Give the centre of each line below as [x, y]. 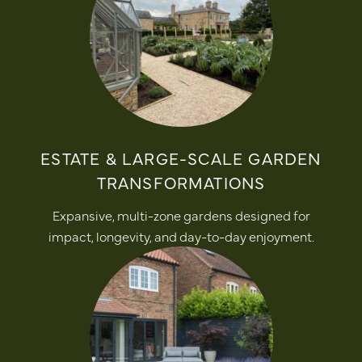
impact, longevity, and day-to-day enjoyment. [181, 236]
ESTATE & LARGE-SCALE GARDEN [181, 158]
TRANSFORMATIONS [181, 182]
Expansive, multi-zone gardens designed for [181, 215]
